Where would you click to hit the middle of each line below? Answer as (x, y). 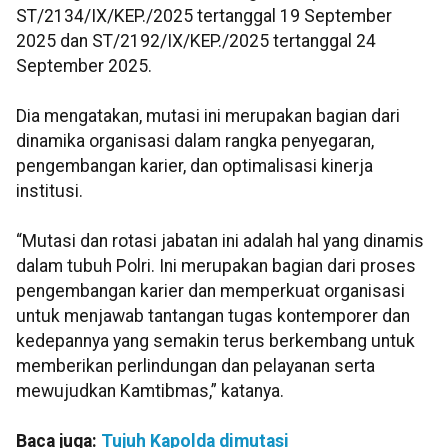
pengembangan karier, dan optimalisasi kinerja (194, 165)
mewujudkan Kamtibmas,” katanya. (150, 390)
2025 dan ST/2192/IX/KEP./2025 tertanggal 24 (196, 40)
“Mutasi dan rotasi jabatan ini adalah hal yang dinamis (220, 240)
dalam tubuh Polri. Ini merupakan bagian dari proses (216, 265)
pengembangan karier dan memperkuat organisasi (210, 290)
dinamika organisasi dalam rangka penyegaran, (195, 140)
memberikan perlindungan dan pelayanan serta (195, 365)
